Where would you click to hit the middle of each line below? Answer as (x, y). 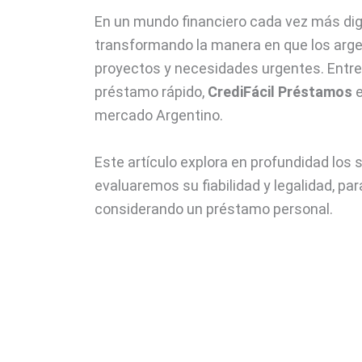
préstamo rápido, (151, 91)
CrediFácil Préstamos (280, 91)
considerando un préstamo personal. (214, 208)
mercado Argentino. (159, 115)
